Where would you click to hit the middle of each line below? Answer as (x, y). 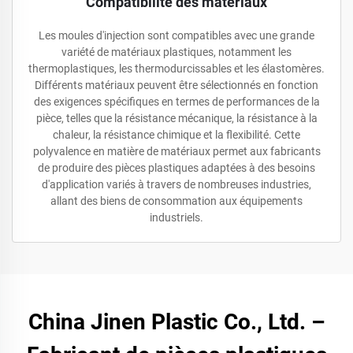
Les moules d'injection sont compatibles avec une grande (176, 35)
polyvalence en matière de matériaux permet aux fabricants (176, 151)
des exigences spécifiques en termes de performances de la (176, 102)
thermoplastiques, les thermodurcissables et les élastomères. (176, 69)
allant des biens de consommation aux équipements (176, 201)
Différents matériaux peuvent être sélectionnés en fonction (176, 85)
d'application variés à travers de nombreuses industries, (176, 184)
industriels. (176, 217)
